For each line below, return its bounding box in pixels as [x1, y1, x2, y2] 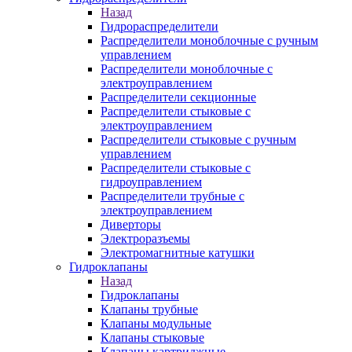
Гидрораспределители [101, 19, 218, 33]
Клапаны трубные [101, 302, 198, 316]
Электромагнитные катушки [101, 245, 255, 259]
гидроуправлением [101, 174, 202, 189]
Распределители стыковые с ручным [101, 132, 296, 146]
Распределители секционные [101, 90, 256, 104]
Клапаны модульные [101, 316, 211, 330]
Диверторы [101, 217, 161, 231]
